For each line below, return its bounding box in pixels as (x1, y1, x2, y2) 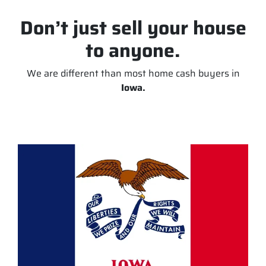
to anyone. (85, 36, 180, 65)
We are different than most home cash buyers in (26, 66, 240, 81)
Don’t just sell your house (20, 13, 246, 43)
